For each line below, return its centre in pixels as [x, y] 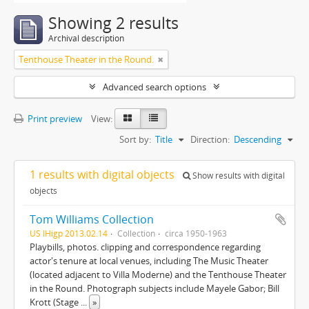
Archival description [86, 38]
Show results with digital [238, 176]
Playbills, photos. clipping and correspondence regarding [145, 247]
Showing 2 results [113, 23]
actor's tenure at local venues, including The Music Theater [149, 261]
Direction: [210, 139]
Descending [258, 139]
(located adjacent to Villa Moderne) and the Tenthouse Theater [158, 275]
